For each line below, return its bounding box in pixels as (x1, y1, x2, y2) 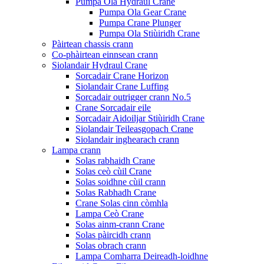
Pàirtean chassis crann (52, 38, 133, 49)
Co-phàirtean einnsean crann (52, 49, 158, 60)
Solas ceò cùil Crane (75, 166, 151, 176)
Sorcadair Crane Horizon (75, 70, 169, 81)
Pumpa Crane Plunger (99, 17, 181, 28)
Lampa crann (52, 144, 101, 155)
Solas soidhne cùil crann (75, 176, 166, 187)
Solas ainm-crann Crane (75, 219, 164, 229)
